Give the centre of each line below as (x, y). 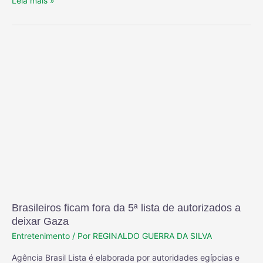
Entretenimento (41, 236)
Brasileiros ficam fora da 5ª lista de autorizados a (126, 208)
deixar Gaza (42, 221)
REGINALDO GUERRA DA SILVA (152, 236)
